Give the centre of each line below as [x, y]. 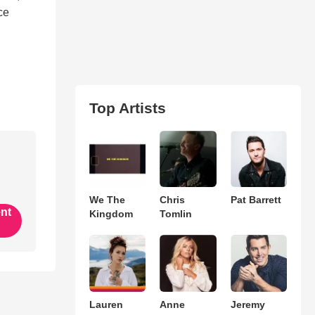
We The [107, 200]
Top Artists [127, 108]
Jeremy [247, 304]
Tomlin [176, 214]
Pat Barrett [256, 200]
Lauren [106, 304]
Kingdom [111, 214]
